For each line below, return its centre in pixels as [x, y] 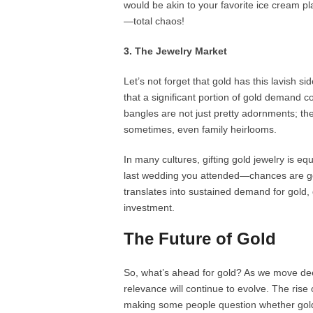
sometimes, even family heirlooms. [200, 129]
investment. [149, 208]
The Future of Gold [200, 239]
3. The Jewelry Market [175, 51]
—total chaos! [154, 21]
